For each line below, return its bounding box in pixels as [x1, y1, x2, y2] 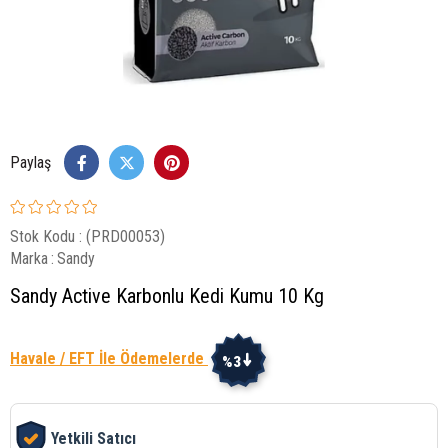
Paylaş [10, 153, 51, 172]
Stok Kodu [10, 227, 75, 246]
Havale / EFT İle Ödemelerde [10, 349, 208, 369]
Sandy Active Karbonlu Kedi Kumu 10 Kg [10, 284, 324, 308]
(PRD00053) [86, 227, 165, 246]
